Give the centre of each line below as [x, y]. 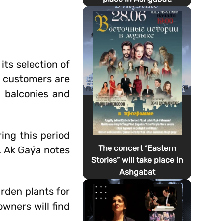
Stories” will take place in [137, 160]
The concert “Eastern [137, 148]
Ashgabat [137, 172]
